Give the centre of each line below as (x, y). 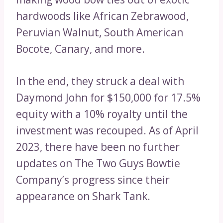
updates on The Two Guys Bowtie (98, 163)
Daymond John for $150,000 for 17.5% (108, 97)
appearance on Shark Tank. (83, 196)
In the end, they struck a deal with (100, 81)
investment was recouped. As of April (107, 130)
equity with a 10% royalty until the (102, 114)
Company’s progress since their (93, 179)
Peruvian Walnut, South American (100, 32)
